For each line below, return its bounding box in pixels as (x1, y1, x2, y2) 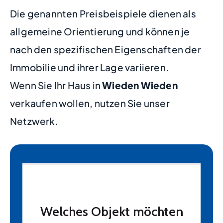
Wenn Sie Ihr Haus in (10, 79, 103, 91)
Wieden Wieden (102, 79, 178, 91)
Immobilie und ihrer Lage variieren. (10, 61, 169, 73)
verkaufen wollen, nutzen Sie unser (10, 97, 170, 109)
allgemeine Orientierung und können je (10, 25, 190, 37)
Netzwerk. (10, 115, 58, 127)
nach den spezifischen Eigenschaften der (10, 43, 201, 55)
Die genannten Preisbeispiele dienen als (10, 7, 196, 19)
